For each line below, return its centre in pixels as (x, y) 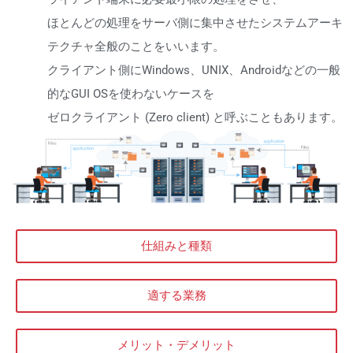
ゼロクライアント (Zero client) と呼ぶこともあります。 (195, 117)
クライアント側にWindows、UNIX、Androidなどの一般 (194, 70)
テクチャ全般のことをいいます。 (136, 46)
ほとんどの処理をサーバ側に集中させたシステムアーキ (195, 22)
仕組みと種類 (176, 245)
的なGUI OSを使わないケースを (131, 93)
